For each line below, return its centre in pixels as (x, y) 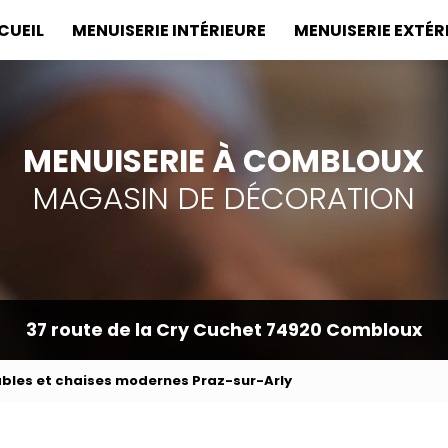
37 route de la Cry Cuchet (145, 330)
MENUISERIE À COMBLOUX (224, 161)
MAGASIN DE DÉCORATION (223, 198)
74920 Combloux (343, 330)
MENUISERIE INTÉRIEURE (168, 30)
